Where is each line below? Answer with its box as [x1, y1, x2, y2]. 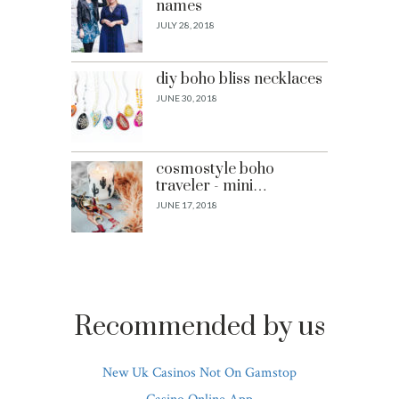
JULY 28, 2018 [156, 19, 215, 30]
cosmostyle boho [156, 159, 274, 179]
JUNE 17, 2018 [156, 199, 217, 210]
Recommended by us [74, 309, 325, 344]
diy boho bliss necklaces [156, 69, 322, 89]
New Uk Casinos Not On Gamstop [102, 362, 297, 382]
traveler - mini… [156, 175, 267, 196]
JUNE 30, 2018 [156, 92, 217, 103]
